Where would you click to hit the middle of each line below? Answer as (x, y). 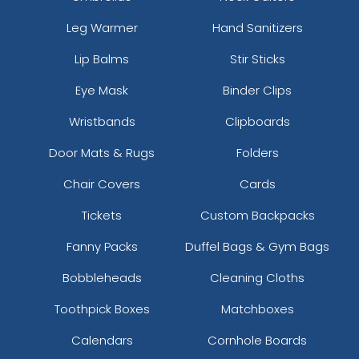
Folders (257, 152)
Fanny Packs (102, 246)
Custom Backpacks (257, 215)
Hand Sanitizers (257, 27)
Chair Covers (102, 184)
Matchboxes (257, 309)
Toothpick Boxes (102, 309)
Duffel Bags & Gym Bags (257, 246)
